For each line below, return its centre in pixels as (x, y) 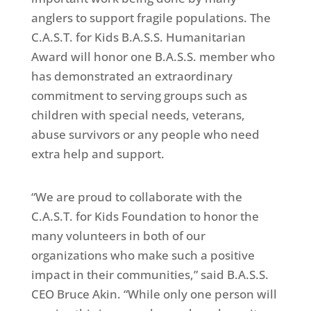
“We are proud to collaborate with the (136, 197)
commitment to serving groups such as (139, 95)
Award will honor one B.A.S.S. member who (153, 57)
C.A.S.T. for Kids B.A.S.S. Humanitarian (138, 37)
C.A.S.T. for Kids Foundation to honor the (145, 216)
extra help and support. (98, 154)
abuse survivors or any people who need (145, 134)
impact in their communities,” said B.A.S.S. (150, 275)
